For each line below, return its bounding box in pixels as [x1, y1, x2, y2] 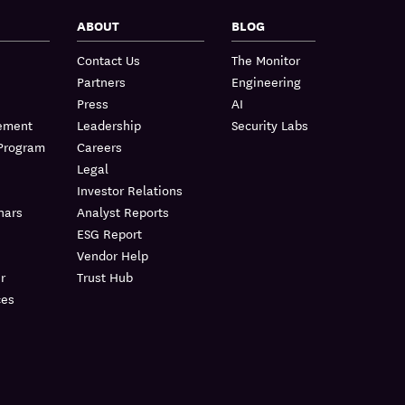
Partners [77, 71, 126, 91]
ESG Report [77, 223, 142, 243]
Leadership [77, 115, 141, 135]
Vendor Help [77, 245, 148, 265]
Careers [77, 137, 122, 156]
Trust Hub [77, 267, 133, 287]
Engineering [231, 71, 302, 91]
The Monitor [231, 50, 301, 70]
